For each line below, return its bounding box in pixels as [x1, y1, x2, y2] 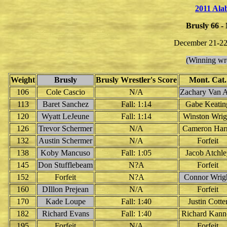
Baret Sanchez [42, 100, 89, 108]
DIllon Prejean [42, 185, 89, 194]
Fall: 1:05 [121, 148, 152, 157]
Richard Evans [42, 209, 89, 218]
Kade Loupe [45, 197, 86, 206]
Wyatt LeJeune [42, 112, 89, 121]
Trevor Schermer [39, 124, 92, 133]
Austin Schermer [39, 136, 92, 145]
